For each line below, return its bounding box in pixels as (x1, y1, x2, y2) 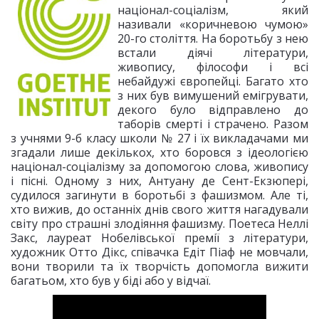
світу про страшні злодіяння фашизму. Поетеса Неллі (11, 216, 308, 231)
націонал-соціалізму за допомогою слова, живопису (11, 159, 308, 174)
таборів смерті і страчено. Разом (117, 116, 308, 132)
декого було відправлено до (117, 102, 308, 117)
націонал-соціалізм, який (117, 2, 308, 18)
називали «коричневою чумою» (117, 16, 308, 32)
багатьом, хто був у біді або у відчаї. (11, 273, 211, 288)
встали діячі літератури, (117, 45, 308, 61)
